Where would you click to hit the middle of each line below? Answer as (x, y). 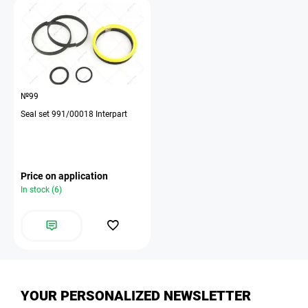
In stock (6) (41, 190)
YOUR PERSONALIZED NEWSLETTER (136, 296)
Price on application (64, 176)
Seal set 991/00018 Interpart (74, 114)
